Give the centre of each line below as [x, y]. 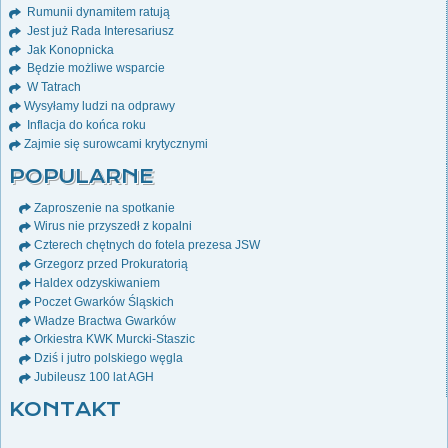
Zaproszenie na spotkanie [104, 207]
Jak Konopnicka [69, 49]
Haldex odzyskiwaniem [97, 282]
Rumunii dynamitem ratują [97, 11]
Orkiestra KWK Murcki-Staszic [114, 339]
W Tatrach [52, 87]
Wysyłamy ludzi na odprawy [99, 106]
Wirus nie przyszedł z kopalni [113, 226]
